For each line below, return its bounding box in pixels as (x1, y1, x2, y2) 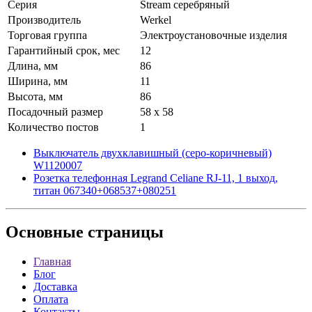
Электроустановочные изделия (140, 29, 287, 41)
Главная (33, 256, 71, 268)
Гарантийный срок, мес (8, 44, 120, 56)
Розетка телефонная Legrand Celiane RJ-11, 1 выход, (33, 171, 278, 184)
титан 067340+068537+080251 (33, 184, 176, 196)
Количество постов (8, 120, 99, 133)
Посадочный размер (8, 105, 103, 118)
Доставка (33, 281, 77, 293)
